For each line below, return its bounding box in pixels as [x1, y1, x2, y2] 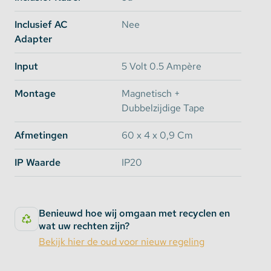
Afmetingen [15, 129, 68, 142]
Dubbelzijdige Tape [122, 102, 204, 114]
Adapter [15, 33, 52, 45]
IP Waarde [15, 156, 60, 169]
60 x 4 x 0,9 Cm [122, 129, 193, 142]
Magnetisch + [122, 87, 180, 100]
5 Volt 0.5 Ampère [122, 60, 201, 73]
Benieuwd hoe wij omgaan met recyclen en [39, 207, 230, 220]
